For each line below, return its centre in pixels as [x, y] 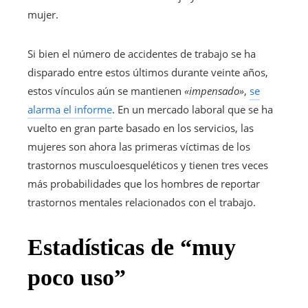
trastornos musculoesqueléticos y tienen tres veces [148, 165]
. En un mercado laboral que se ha [192, 110]
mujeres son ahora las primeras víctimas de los [139, 147]
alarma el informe [70, 110]
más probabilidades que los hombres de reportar [144, 184]
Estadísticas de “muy [132, 247]
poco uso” [77, 278]
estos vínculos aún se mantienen [106, 91]
